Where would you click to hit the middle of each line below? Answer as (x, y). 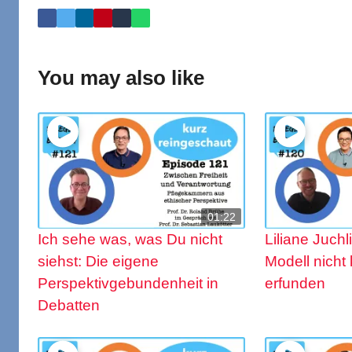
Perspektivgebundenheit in (128, 284)
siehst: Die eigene (98, 262)
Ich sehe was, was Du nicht (130, 240)
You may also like (121, 78)
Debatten (69, 306)
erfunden (295, 284)
